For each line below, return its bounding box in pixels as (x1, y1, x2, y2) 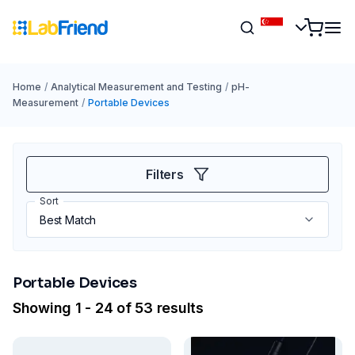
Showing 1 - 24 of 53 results (13, 300, 204, 316)
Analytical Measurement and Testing (50, 81, 222, 93)
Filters (146, 166, 184, 182)
